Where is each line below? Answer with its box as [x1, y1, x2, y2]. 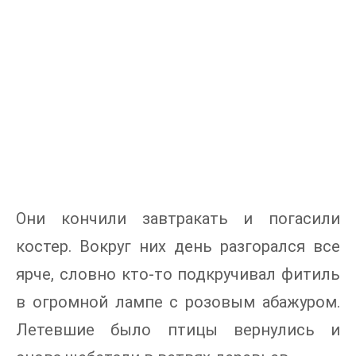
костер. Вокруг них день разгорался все [16, 237, 340, 256]
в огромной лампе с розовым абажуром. [16, 292, 340, 311]
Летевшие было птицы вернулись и [16, 320, 340, 339]
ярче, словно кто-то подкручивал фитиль [16, 265, 340, 284]
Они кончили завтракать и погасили [16, 209, 340, 228]
